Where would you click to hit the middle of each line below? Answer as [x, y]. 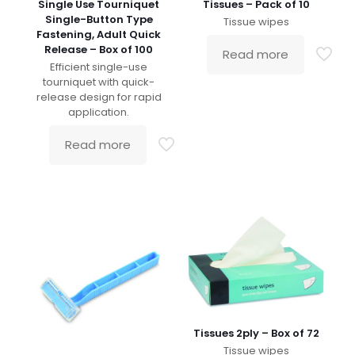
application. [99, 113]
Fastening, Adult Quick [99, 35]
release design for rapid [99, 97]
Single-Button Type [99, 20]
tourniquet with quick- [99, 82]
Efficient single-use [99, 67]
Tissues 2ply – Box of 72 [256, 334]
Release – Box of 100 [99, 50]
